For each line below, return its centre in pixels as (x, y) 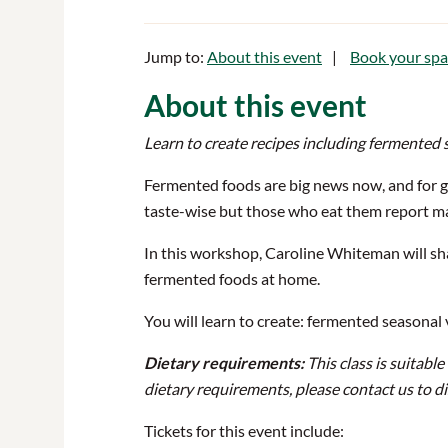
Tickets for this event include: (244, 430)
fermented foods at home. (232, 278)
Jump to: (175, 56)
